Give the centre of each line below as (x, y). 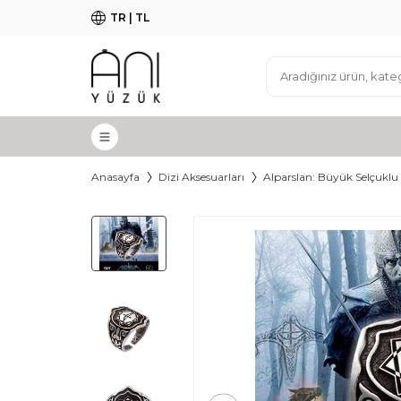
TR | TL (130, 17)
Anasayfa (115, 177)
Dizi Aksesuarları (201, 177)
